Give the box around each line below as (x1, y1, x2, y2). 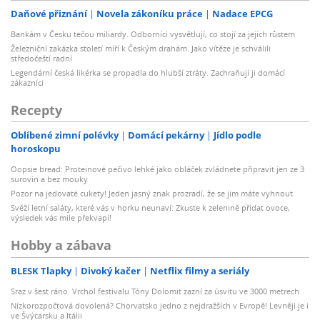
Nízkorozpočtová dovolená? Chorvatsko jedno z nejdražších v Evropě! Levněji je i (11, 299, 309, 311)
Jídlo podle (214, 129, 261, 142)
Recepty (11, 101, 62, 119)
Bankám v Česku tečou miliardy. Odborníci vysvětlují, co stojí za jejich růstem (11, 28, 295, 39)
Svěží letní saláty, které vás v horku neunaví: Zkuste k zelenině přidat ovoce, (11, 202, 290, 214)
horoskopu (11, 142, 61, 156)
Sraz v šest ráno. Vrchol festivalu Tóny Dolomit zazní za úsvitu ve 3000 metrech (11, 285, 299, 296)
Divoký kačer (81, 264, 141, 277)
